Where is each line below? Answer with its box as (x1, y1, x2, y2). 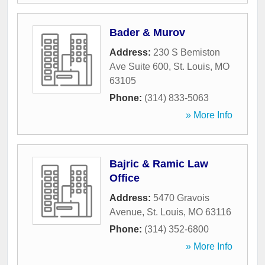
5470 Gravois (153, 193, 209, 203)
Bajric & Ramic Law (109, 158, 208, 170)
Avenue (109, 207, 142, 218)
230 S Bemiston (153, 47, 220, 58)
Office (109, 172, 140, 185)
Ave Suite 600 (109, 62, 169, 72)
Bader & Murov (109, 27, 185, 39)
